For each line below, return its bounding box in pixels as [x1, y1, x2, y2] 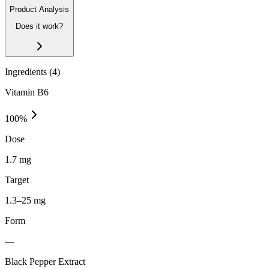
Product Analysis [10, 5, 69, 14]
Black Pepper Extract [5, 256, 85, 267]
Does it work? [16, 22, 63, 31]
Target [5, 174, 29, 185]
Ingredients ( [5, 66, 52, 77]
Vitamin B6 [5, 86, 49, 97]
